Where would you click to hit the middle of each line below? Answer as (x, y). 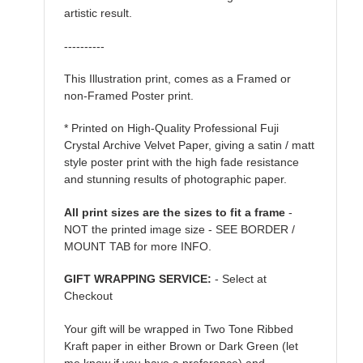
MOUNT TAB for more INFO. (138, 246)
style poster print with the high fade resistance (181, 162)
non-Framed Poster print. (129, 95)
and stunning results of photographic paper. (175, 179)
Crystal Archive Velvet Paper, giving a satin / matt (189, 145)
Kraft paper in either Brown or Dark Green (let (181, 346)
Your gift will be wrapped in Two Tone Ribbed (179, 329)
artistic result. (98, 13)
